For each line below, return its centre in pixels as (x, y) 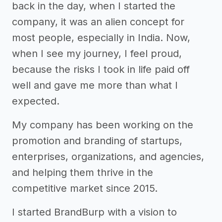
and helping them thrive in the (83, 172)
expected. (36, 101)
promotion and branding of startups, (97, 140)
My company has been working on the (103, 125)
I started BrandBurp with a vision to (94, 212)
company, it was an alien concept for (98, 22)
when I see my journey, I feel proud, (97, 53)
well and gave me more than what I (95, 85)
